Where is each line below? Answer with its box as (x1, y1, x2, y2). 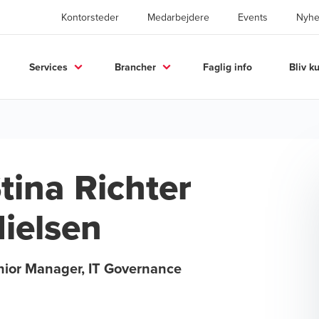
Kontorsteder (61, 10, 119, 24)
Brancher (115, 59, 156, 74)
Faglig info (203, 59, 252, 74)
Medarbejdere (147, 10, 209, 24)
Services (29, 59, 68, 74)
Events (238, 10, 268, 24)
